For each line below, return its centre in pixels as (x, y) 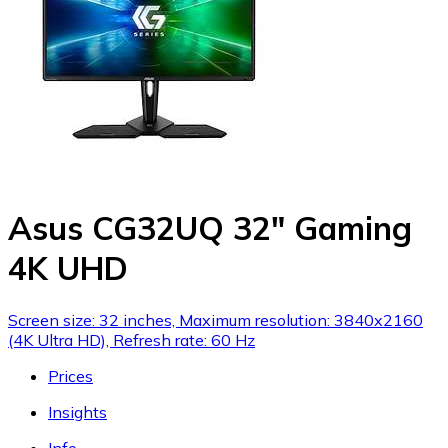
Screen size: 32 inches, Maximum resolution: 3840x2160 (215, 319)
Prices (70, 375)
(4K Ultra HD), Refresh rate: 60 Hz (131, 339)
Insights (77, 411)
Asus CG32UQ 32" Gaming (210, 228)
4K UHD (68, 268)
